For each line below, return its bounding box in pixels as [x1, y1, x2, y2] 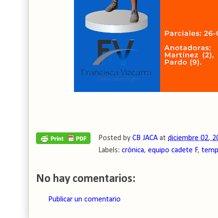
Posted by [98, 134, 132, 142]
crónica [122, 146, 144, 154]
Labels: [98, 146, 122, 154]
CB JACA [132, 134, 158, 142]
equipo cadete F [148, 146, 198, 154]
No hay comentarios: [36, 173, 135, 185]
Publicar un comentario [48, 196, 121, 203]
